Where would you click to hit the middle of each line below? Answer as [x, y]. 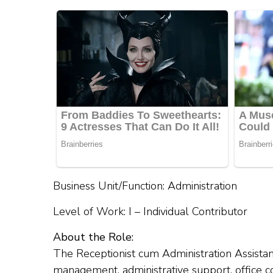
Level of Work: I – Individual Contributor [150, 212]
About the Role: [93, 237]
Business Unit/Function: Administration [145, 186]
